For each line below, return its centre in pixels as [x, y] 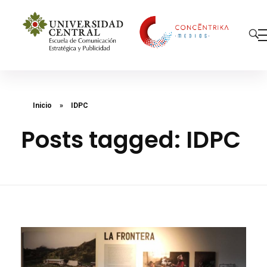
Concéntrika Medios [38, 64]
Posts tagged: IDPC [131, 139]
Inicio [42, 105]
